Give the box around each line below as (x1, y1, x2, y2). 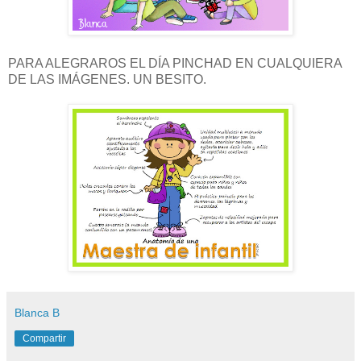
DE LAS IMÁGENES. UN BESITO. (8, 73, 206, 87)
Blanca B (15, 306, 60, 320)
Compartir (23, 333, 66, 345)
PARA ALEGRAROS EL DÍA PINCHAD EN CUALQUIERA (8, 56, 342, 71)
